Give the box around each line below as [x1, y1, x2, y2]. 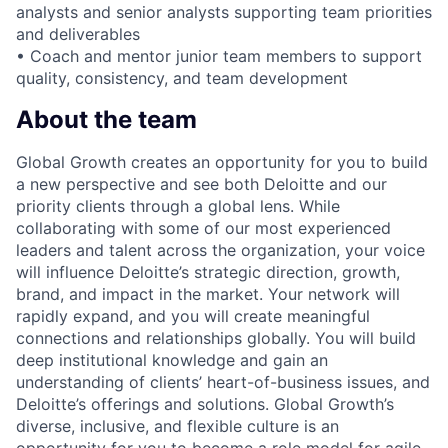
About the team [16, 104, 197, 134]
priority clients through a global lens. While [16, 195, 340, 216]
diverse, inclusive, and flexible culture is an [16, 415, 339, 436]
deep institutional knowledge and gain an [16, 349, 328, 370]
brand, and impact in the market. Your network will [16, 283, 400, 304]
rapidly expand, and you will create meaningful [16, 305, 370, 326]
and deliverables [16, 23, 140, 44]
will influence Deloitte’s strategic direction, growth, [16, 261, 400, 282]
